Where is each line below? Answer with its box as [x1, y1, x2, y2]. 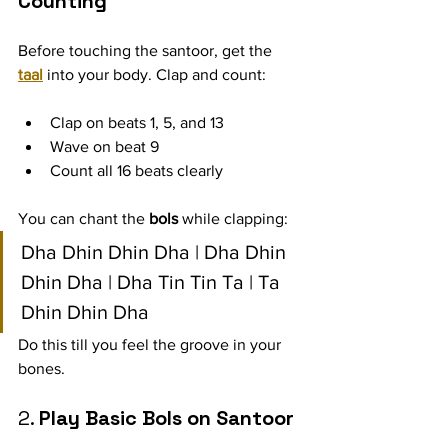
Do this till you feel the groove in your [18, 336, 285, 353]
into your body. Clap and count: [43, 66, 266, 83]
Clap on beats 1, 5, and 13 [50, 114, 224, 131]
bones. [18, 360, 65, 377]
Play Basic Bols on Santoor [39, 405, 294, 431]
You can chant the [18, 210, 149, 227]
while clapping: [178, 210, 288, 227]
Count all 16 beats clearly [50, 162, 223, 179]
